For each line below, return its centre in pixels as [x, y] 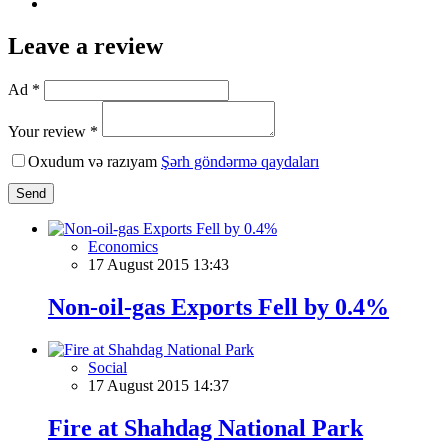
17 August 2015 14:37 [158, 385]
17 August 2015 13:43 [158, 265]
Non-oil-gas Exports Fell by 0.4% [218, 306]
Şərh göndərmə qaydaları [240, 162]
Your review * [53, 132]
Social [107, 367]
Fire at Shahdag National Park [205, 427]
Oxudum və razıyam [94, 162]
